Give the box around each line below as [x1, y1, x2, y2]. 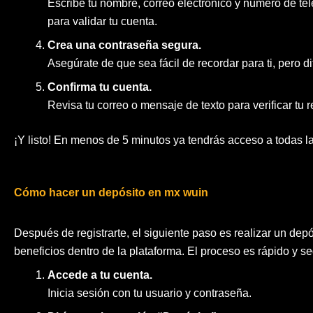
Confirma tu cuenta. [48, 81, 152, 94]
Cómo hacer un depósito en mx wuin [14, 187, 208, 199]
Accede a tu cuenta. [48, 269, 152, 282]
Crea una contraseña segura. [48, 39, 201, 52]
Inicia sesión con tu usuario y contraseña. [48, 287, 252, 300]
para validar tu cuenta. [48, 15, 157, 28]
